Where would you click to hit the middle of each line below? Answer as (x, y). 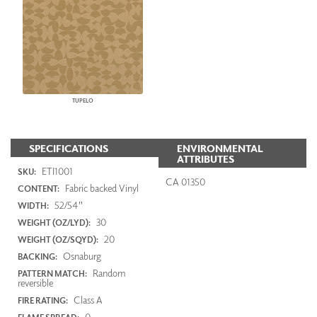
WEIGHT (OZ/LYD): (54, 222)
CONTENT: (39, 188)
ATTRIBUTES (206, 159)
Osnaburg (81, 255)
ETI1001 (56, 171)
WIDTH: (33, 205)
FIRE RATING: (43, 300)
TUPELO (83, 100)
